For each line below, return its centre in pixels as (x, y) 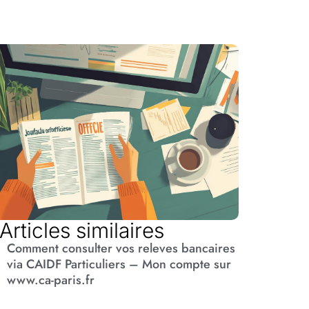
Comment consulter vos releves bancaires (121, 249)
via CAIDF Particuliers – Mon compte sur (119, 265)
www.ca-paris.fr (51, 280)
